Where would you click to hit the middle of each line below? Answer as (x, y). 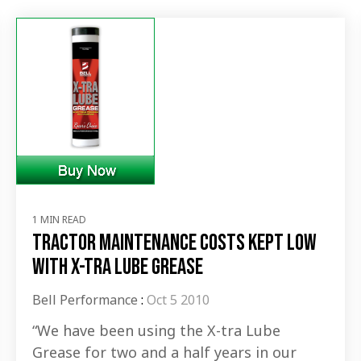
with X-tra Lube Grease (118, 268)
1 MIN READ (59, 220)
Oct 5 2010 (178, 300)
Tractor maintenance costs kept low (174, 243)
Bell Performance (85, 300)
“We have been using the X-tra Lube (156, 331)
